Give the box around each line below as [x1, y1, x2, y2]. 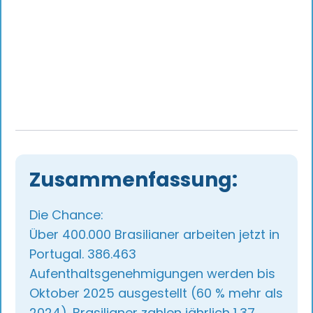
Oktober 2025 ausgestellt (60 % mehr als [29, 284, 284, 303]
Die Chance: [29, 206, 104, 224]
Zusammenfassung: [29, 166, 238, 194]
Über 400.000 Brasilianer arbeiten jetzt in [29, 226, 280, 244]
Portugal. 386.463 [29, 245, 137, 263]
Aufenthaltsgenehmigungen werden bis [29, 265, 276, 283]
